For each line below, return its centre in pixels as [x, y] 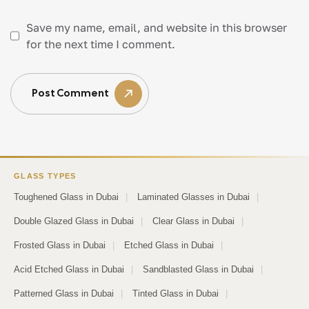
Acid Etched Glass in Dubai [69, 269]
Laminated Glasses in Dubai [193, 197]
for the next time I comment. [101, 44]
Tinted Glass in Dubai [176, 293]
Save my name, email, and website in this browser [157, 27]
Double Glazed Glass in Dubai [74, 221]
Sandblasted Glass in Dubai [198, 269]
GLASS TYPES [45, 176]
